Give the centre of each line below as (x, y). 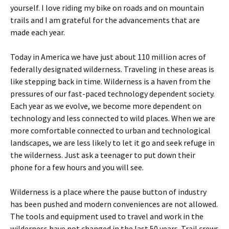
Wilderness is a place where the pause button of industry (108, 192)
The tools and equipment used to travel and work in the (107, 216)
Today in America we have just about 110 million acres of (108, 57)
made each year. (38, 32)
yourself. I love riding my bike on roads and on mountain (107, 8)
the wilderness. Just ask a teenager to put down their (103, 155)
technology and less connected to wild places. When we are (113, 118)
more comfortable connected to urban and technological (110, 130)
